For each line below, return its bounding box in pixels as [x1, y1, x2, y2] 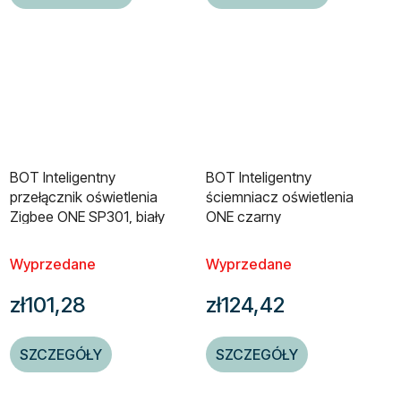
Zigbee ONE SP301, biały [10, 207, 165, 226]
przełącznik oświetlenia [10, 187, 158, 206]
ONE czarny [206, 207, 281, 226]
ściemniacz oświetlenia [206, 187, 354, 206]
